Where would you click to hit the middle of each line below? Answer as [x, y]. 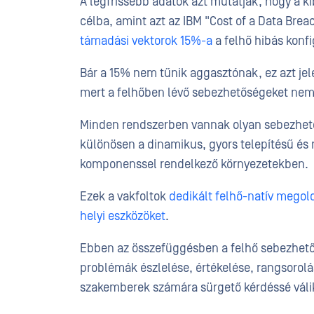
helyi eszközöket [123, 216]
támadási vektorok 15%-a [146, 41]
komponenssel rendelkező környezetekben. [194, 164]
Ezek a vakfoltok [124, 197]
